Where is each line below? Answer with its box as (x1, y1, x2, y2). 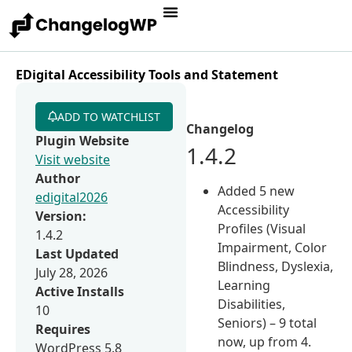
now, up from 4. (218, 332, 312, 350)
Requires (35, 320, 90, 338)
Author (35, 169, 80, 187)
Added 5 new (218, 181, 295, 200)
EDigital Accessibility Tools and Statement (16, 65, 278, 83)
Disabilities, (218, 295, 286, 313)
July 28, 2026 (35, 263, 108, 281)
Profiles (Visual (218, 219, 306, 237)
